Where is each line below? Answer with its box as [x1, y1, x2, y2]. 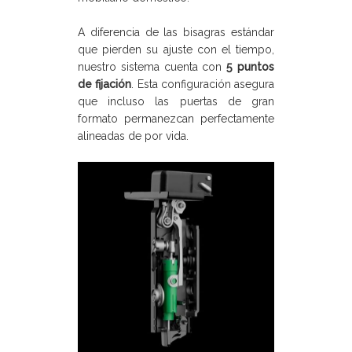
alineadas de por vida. [78, 129, 189, 142]
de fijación [78, 77, 132, 90]
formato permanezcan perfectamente [78, 112, 274, 125]
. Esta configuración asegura [131, 77, 274, 90]
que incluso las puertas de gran [78, 94, 274, 108]
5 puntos [226, 60, 275, 73]
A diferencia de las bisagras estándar [78, 25, 274, 38]
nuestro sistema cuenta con [78, 60, 227, 73]
